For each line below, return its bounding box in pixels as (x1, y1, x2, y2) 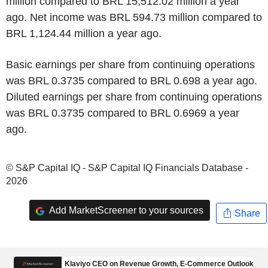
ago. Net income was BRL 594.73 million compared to (6, 11, 262, 23)
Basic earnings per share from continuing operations (6, 59, 255, 71)
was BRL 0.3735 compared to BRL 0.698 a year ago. (6, 75, 257, 87)
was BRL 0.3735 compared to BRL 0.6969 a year (6, 107, 239, 119)
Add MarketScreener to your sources (47, 205, 203, 215)
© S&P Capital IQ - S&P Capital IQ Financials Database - (6, 163, 248, 173)
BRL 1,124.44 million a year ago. (6, 28, 162, 39)
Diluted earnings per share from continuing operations (6, 91, 262, 103)
